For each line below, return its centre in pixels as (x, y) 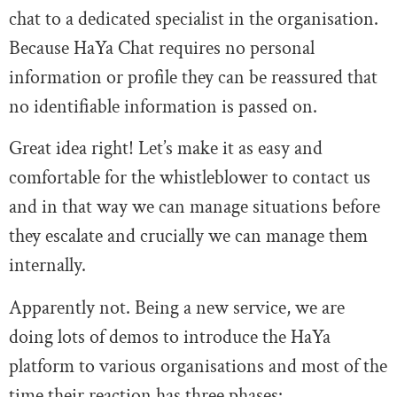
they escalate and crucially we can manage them (188, 237)
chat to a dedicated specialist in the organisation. (194, 19)
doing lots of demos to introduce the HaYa (170, 337)
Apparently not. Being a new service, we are (177, 307)
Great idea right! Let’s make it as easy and (166, 149)
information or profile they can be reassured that (193, 77)
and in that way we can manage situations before (195, 207)
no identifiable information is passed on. (163, 106)
